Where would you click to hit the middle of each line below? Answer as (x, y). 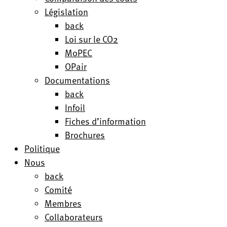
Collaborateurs (74, 217)
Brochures (85, 135)
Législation (66, 11)
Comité (58, 189)
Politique (42, 148)
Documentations (77, 80)
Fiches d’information (105, 121)
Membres (63, 203)
